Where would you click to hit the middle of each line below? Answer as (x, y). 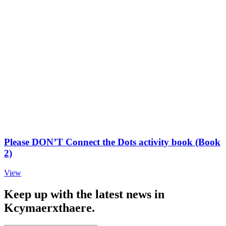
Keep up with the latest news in (84, 194)
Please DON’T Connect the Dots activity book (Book (112, 142)
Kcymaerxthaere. (49, 208)
